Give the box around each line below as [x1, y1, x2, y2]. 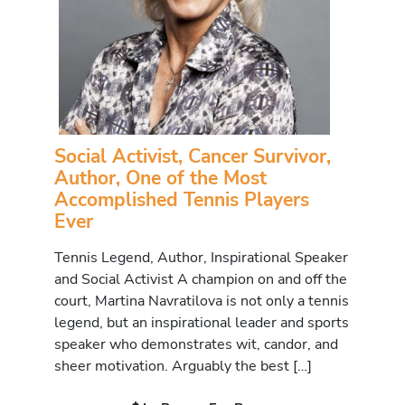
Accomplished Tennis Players [54, 186, 309, 212]
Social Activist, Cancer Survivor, [54, 143, 331, 169]
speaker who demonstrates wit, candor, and [54, 334, 338, 354]
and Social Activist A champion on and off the [54, 268, 347, 289]
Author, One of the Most [54, 165, 267, 191]
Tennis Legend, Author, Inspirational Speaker [54, 247, 348, 268]
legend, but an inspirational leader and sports [54, 312, 349, 333]
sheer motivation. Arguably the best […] [54, 355, 312, 376]
